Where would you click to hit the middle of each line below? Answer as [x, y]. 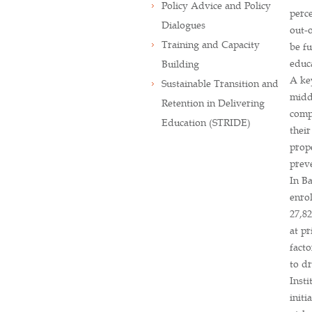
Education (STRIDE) [206, 123]
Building [180, 64]
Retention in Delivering [213, 103]
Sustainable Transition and [220, 84]
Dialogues [184, 25]
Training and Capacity [211, 45]
